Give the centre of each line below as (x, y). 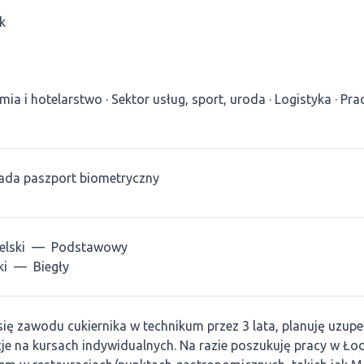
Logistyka (303, 99)
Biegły (51, 266)
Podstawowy (89, 247)
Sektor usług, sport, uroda (188, 99)
